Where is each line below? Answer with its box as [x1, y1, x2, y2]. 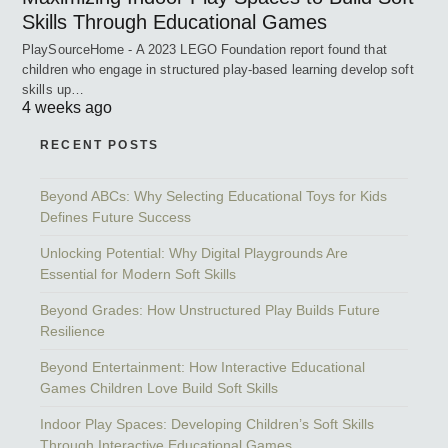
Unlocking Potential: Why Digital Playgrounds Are [40, 244, 348, 261]
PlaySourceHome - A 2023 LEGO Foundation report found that [22, 41, 387, 57]
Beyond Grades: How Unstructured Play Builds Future [40, 301, 380, 318]
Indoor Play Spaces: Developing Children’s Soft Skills [40, 415, 374, 432]
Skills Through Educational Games [22, 10, 327, 33]
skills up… [22, 81, 84, 97]
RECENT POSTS [40, 137, 160, 152]
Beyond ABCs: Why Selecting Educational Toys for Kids [40, 187, 387, 204]
